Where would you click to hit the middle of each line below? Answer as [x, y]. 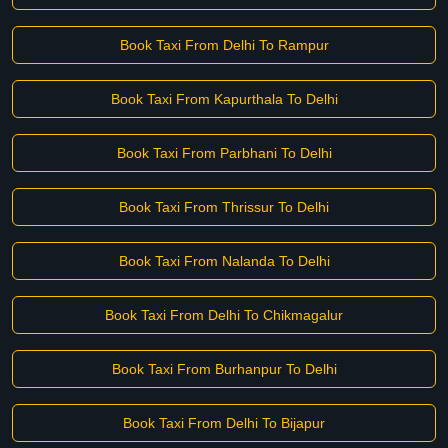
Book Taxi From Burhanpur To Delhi [224, 369]
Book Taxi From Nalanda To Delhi [224, 261]
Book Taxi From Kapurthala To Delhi [224, 99]
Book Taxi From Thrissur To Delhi [224, 207]
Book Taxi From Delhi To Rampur [224, 45]
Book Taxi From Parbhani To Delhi [224, 153]
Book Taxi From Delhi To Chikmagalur [224, 315]
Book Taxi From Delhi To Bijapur [224, 423]
